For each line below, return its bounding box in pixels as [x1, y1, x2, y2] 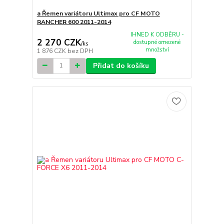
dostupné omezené [133, 38, 181, 46]
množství [145, 45, 169, 53]
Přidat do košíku [92, 60, 149, 70]
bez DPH [67, 46, 93, 55]
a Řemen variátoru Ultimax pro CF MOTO [36, 9, 160, 18]
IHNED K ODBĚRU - [130, 30, 184, 38]
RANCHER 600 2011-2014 [36, 18, 111, 26]
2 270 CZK [36, 36, 81, 48]
